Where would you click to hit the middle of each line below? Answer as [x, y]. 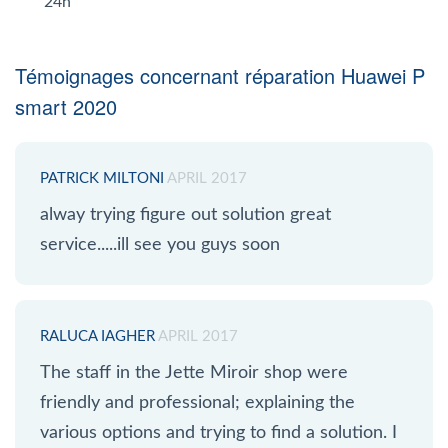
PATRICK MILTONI [102, 178]
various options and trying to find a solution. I [218, 432]
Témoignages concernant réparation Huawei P [220, 75]
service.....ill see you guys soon [160, 244]
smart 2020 [66, 106]
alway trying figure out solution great [185, 214]
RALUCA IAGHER [97, 336]
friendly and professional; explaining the [197, 402]
